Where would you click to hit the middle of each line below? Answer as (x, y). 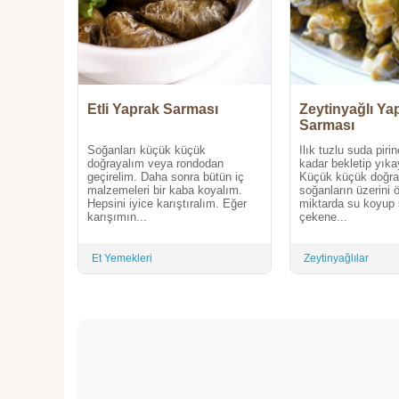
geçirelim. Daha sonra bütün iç (166, 177)
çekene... (323, 217)
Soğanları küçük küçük (147, 151)
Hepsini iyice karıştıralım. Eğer (167, 204)
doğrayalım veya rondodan (155, 164)
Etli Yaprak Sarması (153, 110)
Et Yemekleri (122, 259)
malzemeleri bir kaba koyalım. (165, 191)
